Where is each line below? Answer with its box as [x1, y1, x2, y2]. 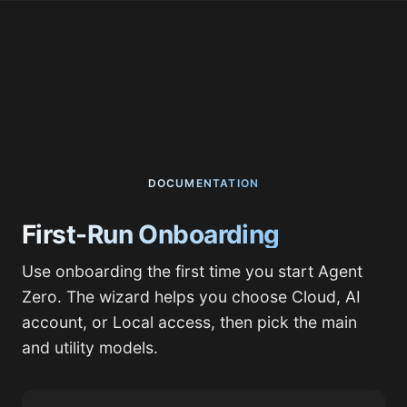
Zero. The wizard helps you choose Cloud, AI [22, 287, 361, 306]
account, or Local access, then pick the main [22, 313, 357, 332]
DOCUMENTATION [147, 176, 260, 190]
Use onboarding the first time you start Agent [22, 262, 362, 281]
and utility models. [22, 338, 158, 357]
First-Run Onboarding [22, 219, 280, 250]
